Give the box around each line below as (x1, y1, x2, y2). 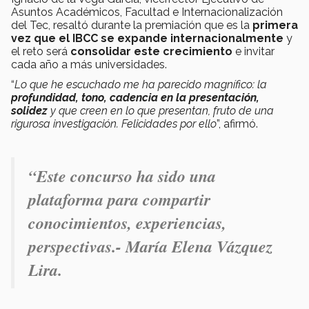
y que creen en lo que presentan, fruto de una (48, 104, 274, 118)
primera (252, 19, 298, 32)
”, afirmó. (217, 117, 258, 131)
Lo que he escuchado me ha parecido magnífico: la (14, 78, 267, 92)
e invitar (232, 45, 275, 59)
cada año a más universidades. (11, 58, 167, 72)
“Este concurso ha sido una (28, 164, 216, 188)
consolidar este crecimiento (70, 45, 232, 59)
